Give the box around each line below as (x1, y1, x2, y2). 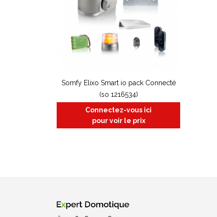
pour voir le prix (92, 117, 145, 125)
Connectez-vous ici (85, 106, 152, 114)
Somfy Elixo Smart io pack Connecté (61, 79, 176, 87)
